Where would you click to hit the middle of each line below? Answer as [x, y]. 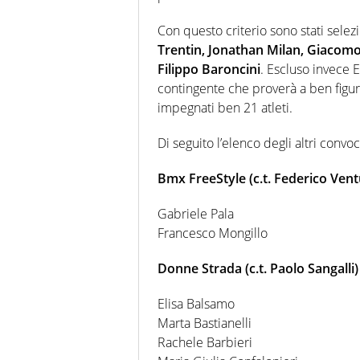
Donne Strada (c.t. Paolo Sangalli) [258, 268]
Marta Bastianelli [205, 323]
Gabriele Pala [196, 213]
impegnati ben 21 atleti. [225, 107]
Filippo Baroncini [209, 69]
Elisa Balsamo [196, 303]
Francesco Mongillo [213, 233]
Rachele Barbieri [205, 342]
